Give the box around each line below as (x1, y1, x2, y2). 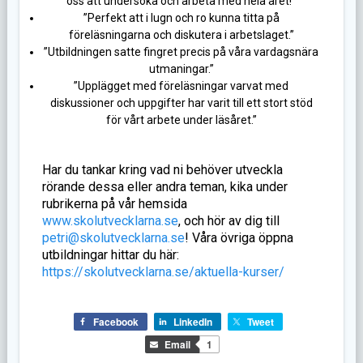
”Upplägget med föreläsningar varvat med (74, 79, 289, 93)
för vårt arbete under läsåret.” (105, 113, 257, 127)
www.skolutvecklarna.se (41, 213, 178, 229)
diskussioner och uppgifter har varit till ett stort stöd (49, 96, 313, 110)
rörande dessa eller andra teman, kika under (41, 179, 288, 195)
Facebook (92, 314, 139, 330)
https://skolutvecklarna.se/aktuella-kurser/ (41, 264, 284, 280)
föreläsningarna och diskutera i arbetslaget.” (68, 28, 294, 42)
